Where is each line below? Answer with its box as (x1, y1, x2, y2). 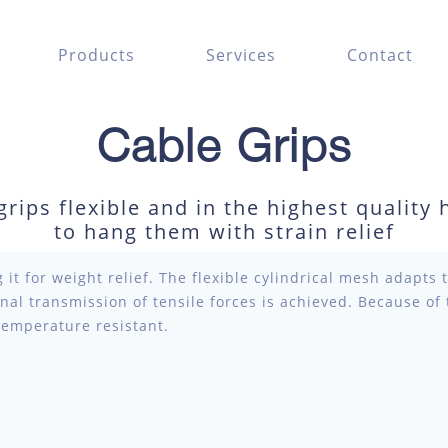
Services (205, 44, 276, 66)
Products (57, 44, 135, 66)
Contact (346, 44, 413, 66)
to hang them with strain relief (53, 218, 395, 245)
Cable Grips (96, 118, 352, 172)
